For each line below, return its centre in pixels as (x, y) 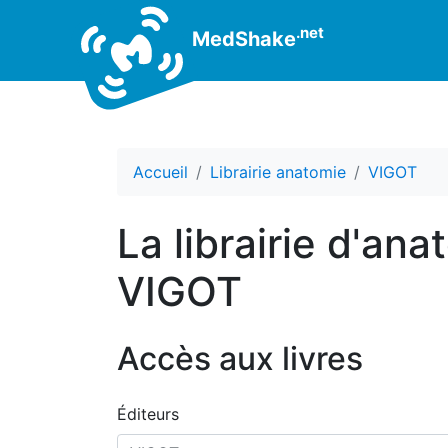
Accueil (160, 172)
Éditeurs (148, 414)
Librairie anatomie (278, 172)
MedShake (241, 38)
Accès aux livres (240, 358)
